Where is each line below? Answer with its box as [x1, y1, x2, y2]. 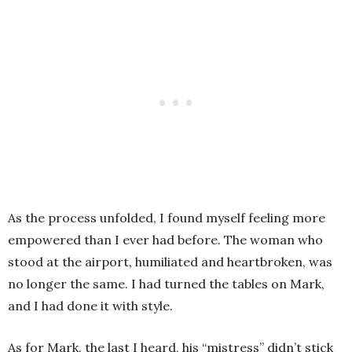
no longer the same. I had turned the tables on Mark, [8, 275, 324, 291]
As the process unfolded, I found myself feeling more [8, 209, 325, 225]
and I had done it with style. [8, 297, 173, 313]
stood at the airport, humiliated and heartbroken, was [8, 253, 332, 269]
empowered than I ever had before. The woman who [8, 231, 323, 247]
